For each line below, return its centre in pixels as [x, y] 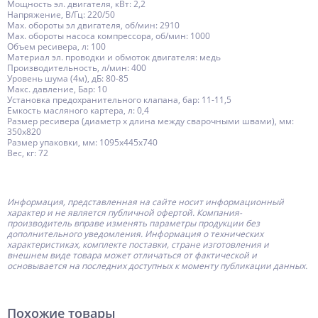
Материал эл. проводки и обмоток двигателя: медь [114, 57]
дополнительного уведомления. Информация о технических [135, 234]
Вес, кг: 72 [28, 153]
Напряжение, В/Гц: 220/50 [61, 15]
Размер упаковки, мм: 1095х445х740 [82, 142]
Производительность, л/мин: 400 [77, 68]
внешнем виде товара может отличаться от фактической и [132, 255]
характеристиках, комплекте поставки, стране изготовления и [138, 245]
